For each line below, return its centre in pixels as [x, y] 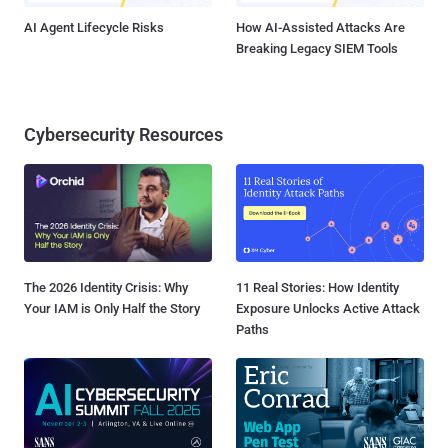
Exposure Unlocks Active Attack [328, 308]
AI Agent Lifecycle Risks [94, 27]
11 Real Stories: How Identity [317, 287]
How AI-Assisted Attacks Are [320, 27]
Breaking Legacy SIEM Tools [317, 48]
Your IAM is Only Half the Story [112, 308]
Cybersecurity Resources [123, 134]
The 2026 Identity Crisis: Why [106, 287]
